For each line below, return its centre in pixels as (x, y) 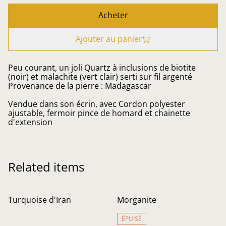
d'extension (30, 122)
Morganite (137, 200)
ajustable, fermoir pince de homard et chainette (99, 113)
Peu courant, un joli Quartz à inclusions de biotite (102, 68)
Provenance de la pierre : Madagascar (80, 86)
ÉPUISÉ (132, 219)
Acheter (113, 15)
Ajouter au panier (109, 39)
